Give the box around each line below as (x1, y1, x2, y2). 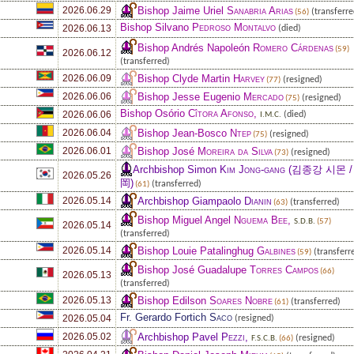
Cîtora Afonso (188, 107, 254, 119)
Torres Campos (250, 263, 318, 276)
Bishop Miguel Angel (137, 213, 234, 226)
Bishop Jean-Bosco (137, 126, 230, 139)
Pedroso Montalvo (192, 21, 276, 33)
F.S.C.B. (251, 333, 277, 343)
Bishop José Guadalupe (137, 263, 250, 276)
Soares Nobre (209, 294, 273, 307)
